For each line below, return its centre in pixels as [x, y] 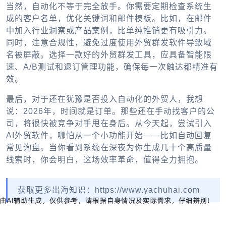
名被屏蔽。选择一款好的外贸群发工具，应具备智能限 [109, 54]
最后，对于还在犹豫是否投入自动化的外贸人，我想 [105, 99]
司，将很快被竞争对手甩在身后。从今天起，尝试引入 [109, 123]
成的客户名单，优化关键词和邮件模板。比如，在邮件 [109, 18]
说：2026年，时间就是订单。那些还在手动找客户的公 [110, 111]
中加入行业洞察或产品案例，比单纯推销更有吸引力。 [109, 30]
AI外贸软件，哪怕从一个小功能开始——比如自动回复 [109, 135]
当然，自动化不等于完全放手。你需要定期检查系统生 [109, 6]
